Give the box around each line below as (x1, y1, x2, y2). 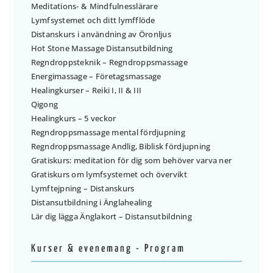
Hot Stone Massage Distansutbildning (30, 42, 173, 54)
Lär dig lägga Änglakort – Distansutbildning (30, 210, 192, 222)
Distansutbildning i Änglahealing (30, 196, 152, 208)
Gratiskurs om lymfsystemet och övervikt (30, 168, 187, 180)
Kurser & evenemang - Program (30, 243, 185, 254)
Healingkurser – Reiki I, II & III (30, 84, 142, 96)
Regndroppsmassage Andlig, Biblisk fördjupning (30, 140, 211, 152)
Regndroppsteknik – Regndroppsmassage (30, 56, 188, 68)
